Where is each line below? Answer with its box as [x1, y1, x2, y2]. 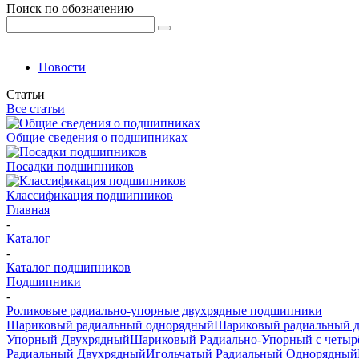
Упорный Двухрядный [6, 333, 130, 346]
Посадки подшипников [6, 159, 134, 173]
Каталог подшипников [6, 260, 131, 274]
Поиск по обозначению [6, 2, 134, 15]
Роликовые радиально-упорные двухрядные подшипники [6, 304, 322, 317]
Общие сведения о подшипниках [6, 131, 188, 144]
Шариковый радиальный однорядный [6, 318, 214, 332]
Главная [6, 203, 50, 216]
